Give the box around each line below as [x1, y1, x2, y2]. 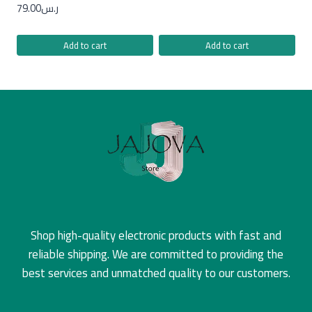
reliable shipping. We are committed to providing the [29, 242, 283, 265]
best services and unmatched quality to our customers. [22, 261, 290, 284]
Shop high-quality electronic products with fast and [31, 224, 281, 247]
